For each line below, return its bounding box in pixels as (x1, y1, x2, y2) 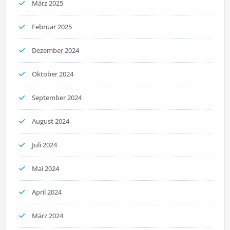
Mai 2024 (31, 164, 59, 174)
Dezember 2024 (31, 46, 79, 55)
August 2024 (31, 117, 69, 126)
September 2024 (31, 93, 82, 103)
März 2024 (31, 211, 63, 221)
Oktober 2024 (31, 69, 73, 79)
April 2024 (31, 187, 62, 197)
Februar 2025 (31, 22, 72, 32)
